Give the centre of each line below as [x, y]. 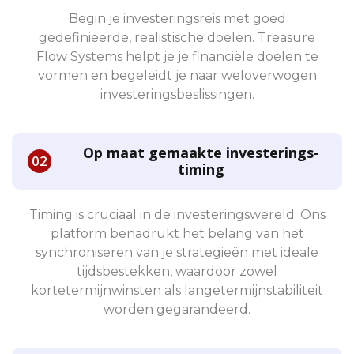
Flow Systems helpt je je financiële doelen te [177, 56]
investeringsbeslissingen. [177, 94]
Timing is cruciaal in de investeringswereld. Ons [177, 214]
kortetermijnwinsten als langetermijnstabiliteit [177, 290]
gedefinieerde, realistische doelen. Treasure [177, 37]
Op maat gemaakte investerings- [201, 152]
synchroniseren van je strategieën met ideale [177, 252]
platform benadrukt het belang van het [177, 233]
